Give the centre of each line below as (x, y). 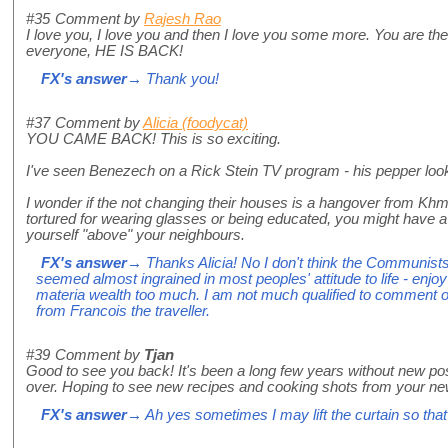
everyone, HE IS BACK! (104, 51)
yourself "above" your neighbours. (135, 235)
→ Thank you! (173, 79)
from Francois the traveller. (123, 311)
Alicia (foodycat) (195, 123)
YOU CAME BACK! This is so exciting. (153, 139)
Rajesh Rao (182, 19)
